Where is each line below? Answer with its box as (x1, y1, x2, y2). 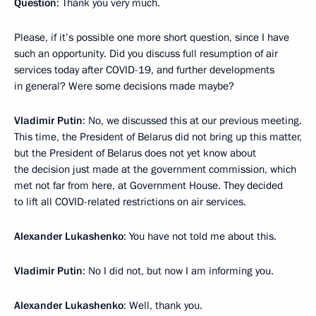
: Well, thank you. (123, 298, 202, 312)
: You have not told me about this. (123, 229, 276, 243)
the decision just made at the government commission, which (14, 162, 296, 176)
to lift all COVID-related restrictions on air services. (14, 195, 246, 209)
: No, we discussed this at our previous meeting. (83, 114, 302, 128)
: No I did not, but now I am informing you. (83, 264, 274, 278)
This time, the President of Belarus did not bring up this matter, (14, 130, 302, 144)
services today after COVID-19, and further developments (14, 63, 274, 77)
